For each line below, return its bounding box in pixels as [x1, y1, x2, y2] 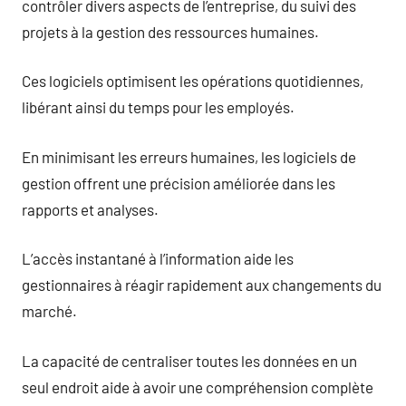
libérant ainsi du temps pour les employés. [22, 98, 295, 116]
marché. [22, 302, 77, 320]
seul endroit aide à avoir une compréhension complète [22, 377, 373, 396]
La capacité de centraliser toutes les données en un [22, 351, 357, 370]
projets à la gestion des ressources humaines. [22, 22, 319, 41]
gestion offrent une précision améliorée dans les [22, 173, 335, 192]
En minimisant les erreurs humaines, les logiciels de [22, 147, 356, 166]
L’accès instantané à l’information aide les [22, 249, 294, 267]
